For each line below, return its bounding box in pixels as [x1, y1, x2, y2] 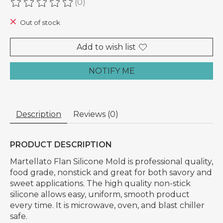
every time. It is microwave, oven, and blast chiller [10, 201, 205, 211]
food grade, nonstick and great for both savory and [10, 168, 212, 178]
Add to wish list [76, 42, 136, 52]
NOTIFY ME [88, 66, 135, 76]
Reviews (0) [73, 110, 118, 119]
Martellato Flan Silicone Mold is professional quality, [10, 157, 213, 167]
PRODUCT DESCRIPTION [10, 140, 112, 150]
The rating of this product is [10, 2, 121, 11]
